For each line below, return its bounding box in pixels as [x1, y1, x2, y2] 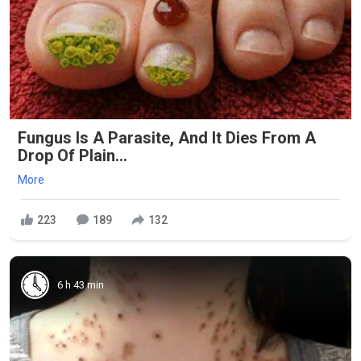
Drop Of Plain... [18, 146, 127, 165]
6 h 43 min [57, 278, 104, 291]
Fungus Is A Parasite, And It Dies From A [18, 128, 316, 147]
